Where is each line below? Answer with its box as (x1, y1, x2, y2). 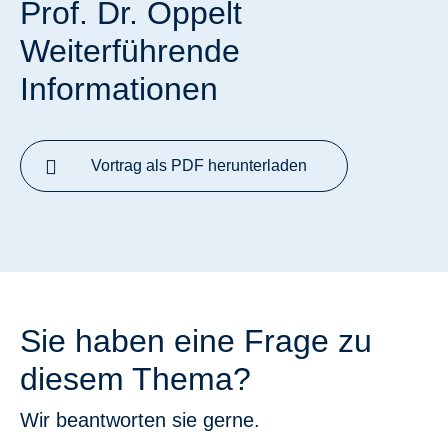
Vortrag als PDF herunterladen (91, 157, 307, 174)
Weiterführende (20, 33, 240, 69)
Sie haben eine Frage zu (20, 323, 372, 359)
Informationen (20, 71, 218, 107)
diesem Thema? (20, 361, 251, 397)
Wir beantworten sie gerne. (20, 409, 260, 431)
